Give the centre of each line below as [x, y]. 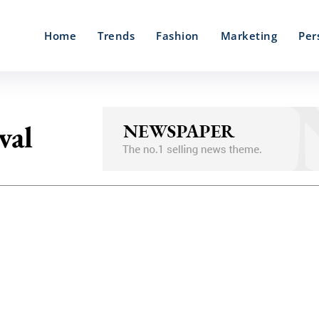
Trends [116, 36]
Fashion [178, 36]
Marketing [249, 36]
